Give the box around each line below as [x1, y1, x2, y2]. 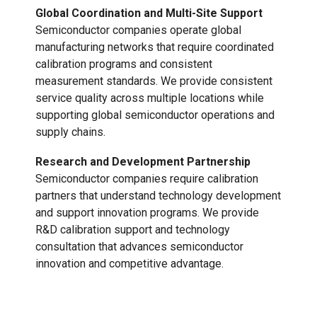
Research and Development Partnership [35, 155, 250, 169]
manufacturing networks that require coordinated [35, 40, 274, 54]
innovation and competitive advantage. [35, 257, 224, 271]
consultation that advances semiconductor [35, 240, 243, 254]
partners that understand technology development [35, 189, 281, 203]
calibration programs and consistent [35, 57, 212, 71]
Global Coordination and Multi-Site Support [35, 6, 263, 21]
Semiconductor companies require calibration [35, 172, 258, 186]
